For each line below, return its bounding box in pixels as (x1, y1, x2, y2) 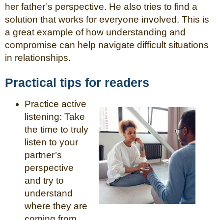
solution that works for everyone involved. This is (5, 14, 209, 25)
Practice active (25, 98, 86, 109)
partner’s (25, 149, 62, 160)
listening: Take (25, 111, 85, 122)
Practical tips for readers (5, 75, 149, 89)
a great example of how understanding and (5, 27, 186, 37)
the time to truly (25, 124, 88, 135)
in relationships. (5, 52, 71, 63)
